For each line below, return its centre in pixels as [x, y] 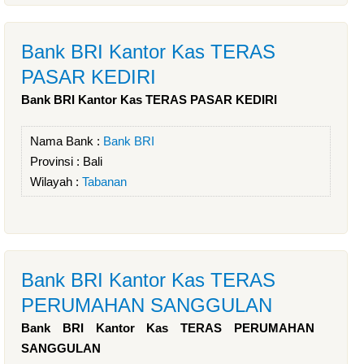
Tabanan [104, 182]
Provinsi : [56, 161]
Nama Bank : [67, 141]
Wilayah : [56, 182]
